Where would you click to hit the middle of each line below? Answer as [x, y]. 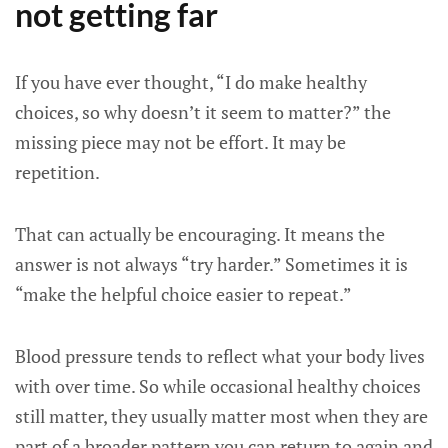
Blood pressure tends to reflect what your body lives [220, 356]
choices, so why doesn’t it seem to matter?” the [203, 112]
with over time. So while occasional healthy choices [218, 386]
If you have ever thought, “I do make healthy [191, 82]
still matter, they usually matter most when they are [221, 416]
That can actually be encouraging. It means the [200, 234]
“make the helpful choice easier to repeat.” [183, 294]
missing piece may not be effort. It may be [180, 142]
